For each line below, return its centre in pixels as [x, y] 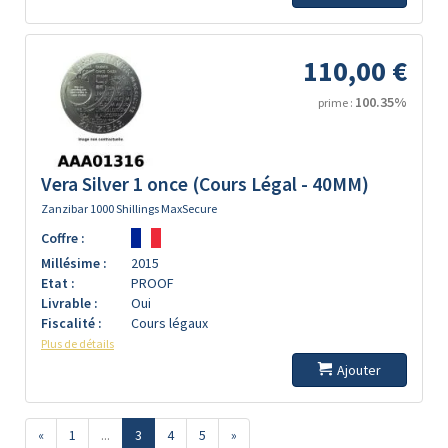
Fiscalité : [71, 323]
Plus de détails [77, 343]
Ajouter [359, 370]
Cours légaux [169, 323]
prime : [336, 102]
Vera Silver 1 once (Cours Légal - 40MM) [205, 184]
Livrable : [69, 303]
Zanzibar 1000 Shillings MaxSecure [129, 208]
